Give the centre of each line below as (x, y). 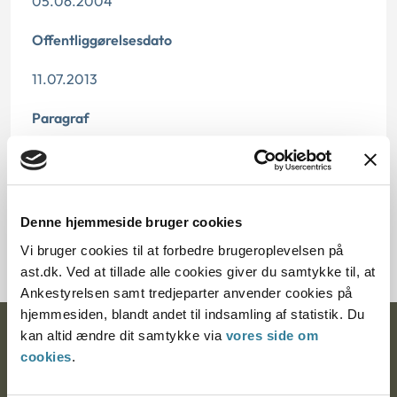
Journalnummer (83, 199)
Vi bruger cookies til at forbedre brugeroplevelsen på (182, 250)
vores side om (272, 335)
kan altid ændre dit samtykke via (123, 335)
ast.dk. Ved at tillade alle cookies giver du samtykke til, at (198, 271)
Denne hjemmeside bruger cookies (131, 222)
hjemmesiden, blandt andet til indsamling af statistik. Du (193, 314)
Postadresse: (58, 378)
